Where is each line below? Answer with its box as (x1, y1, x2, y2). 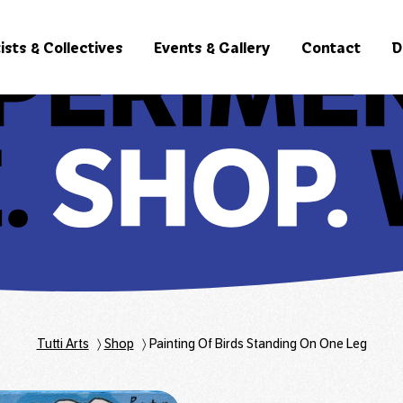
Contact (301, 37, 361, 58)
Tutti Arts (36, 336, 89, 352)
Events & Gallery (154, 37, 271, 58)
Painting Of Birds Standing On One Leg (148, 336, 367, 352)
